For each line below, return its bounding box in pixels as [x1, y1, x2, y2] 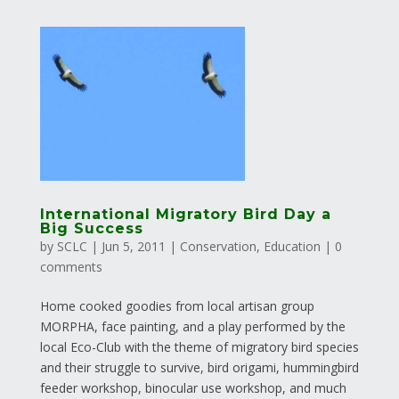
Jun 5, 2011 [101, 237, 166, 255]
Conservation [179, 237, 256, 255]
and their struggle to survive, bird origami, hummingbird [39, 358, 359, 376]
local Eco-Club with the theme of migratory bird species [39, 338, 359, 355]
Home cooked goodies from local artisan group [39, 297, 314, 314]
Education [263, 237, 321, 255]
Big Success [39, 219, 143, 237]
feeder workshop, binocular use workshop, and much [39, 379, 346, 396]
